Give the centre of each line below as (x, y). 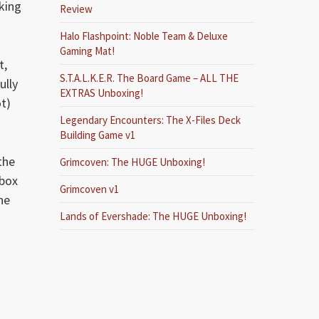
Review (77, 9)
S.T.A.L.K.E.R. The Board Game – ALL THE (150, 78)
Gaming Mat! (88, 51)
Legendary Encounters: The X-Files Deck (151, 120)
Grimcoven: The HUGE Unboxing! (133, 162)
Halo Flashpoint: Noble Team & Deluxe (144, 36)
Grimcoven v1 (90, 189)
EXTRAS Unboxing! (102, 93)
